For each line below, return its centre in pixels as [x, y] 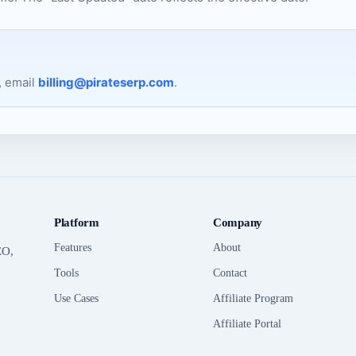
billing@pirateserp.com [106, 82]
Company [238, 222]
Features [73, 248]
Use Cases [76, 298]
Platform [77, 222]
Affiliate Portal [247, 324]
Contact [230, 273]
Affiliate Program [253, 298]
